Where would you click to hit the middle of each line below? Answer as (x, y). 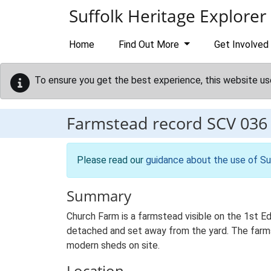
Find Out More (150, 44)
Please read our (111, 160)
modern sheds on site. (113, 245)
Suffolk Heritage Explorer (168, 16)
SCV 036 (237, 123)
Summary (99, 196)
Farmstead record (137, 123)
